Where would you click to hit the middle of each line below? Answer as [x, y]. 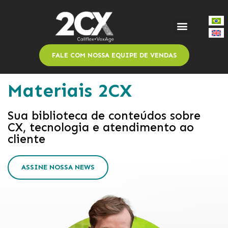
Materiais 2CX [70, 91]
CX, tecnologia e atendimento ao [101, 127]
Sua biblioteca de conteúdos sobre [104, 116]
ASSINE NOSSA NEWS [58, 167]
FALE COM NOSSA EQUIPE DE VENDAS [114, 55]
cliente [26, 139]
